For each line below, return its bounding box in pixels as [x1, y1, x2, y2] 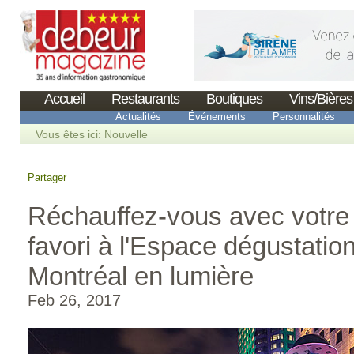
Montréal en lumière [28, 262, 254, 291]
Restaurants [111, 91, 179, 107]
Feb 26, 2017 [28, 292, 121, 309]
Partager [28, 171, 66, 183]
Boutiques [206, 91, 262, 107]
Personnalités [273, 111, 335, 122]
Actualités [115, 111, 161, 122]
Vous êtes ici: [36, 128, 104, 141]
